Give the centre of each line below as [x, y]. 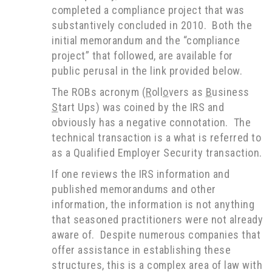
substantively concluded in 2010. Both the [152, 25]
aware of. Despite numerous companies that [156, 235]
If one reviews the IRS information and [141, 174]
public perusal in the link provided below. [147, 71]
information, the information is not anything [153, 204]
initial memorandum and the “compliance [146, 40]
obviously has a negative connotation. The [151, 122]
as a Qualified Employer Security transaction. [157, 153]
